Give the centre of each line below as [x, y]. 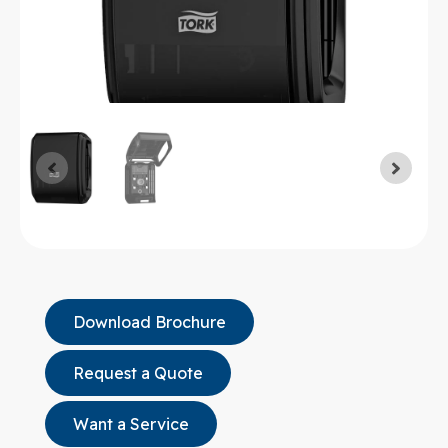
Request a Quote [138, 372]
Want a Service [131, 423]
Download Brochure [149, 321]
